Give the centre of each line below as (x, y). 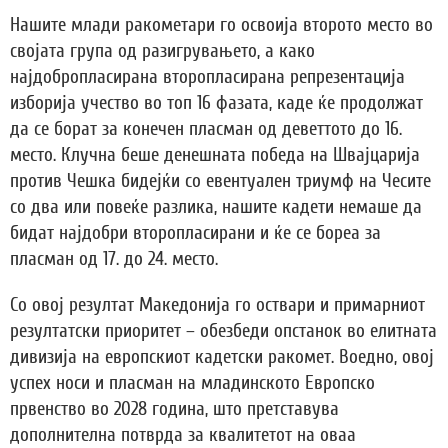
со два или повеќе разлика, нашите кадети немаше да (216, 207)
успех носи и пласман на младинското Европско (192, 383)
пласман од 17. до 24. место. (114, 259)
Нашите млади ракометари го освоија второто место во (221, 25)
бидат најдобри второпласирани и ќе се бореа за (195, 233)
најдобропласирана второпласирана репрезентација (207, 77)
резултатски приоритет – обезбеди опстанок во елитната (223, 331)
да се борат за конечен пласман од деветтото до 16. (206, 129)
